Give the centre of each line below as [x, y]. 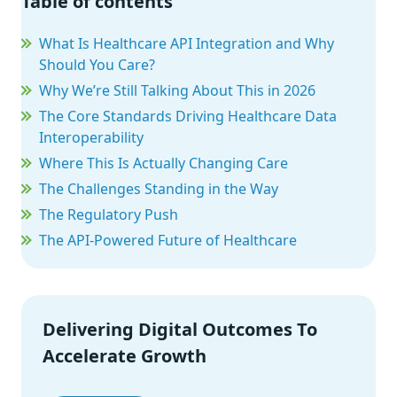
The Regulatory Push [109, 215]
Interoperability [91, 138]
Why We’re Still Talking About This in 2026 [177, 91]
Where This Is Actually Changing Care [163, 163]
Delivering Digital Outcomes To [180, 330]
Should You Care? [97, 65]
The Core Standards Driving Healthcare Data [188, 117]
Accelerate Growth [125, 356]
